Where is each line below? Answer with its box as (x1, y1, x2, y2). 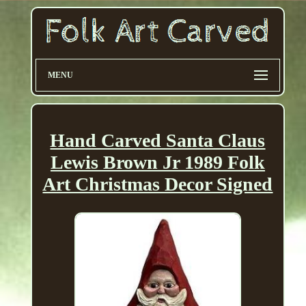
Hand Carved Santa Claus (50, 130, 266, 152)
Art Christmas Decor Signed (42, 173, 273, 195)
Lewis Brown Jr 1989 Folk (50, 152, 265, 173)
